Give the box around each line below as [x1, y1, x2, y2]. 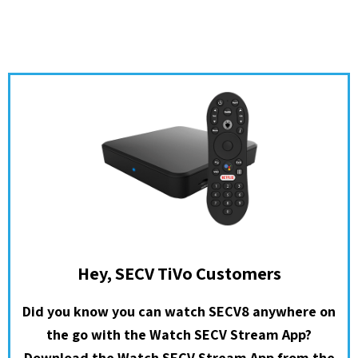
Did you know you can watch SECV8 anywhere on [22, 301, 336, 320]
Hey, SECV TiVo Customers [77, 261, 281, 284]
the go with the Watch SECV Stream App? [46, 324, 312, 344]
